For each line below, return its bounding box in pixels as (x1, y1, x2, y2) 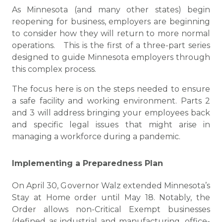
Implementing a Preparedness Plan (12, 159, 163, 168)
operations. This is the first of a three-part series (12, 41, 210, 50)
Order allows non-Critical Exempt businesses (12, 205, 210, 214)
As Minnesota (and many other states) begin (12, 5, 210, 14)
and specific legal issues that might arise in (12, 120, 210, 129)
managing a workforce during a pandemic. (12, 132, 180, 141)
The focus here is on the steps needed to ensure (12, 84, 210, 94)
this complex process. (12, 64, 96, 74)
